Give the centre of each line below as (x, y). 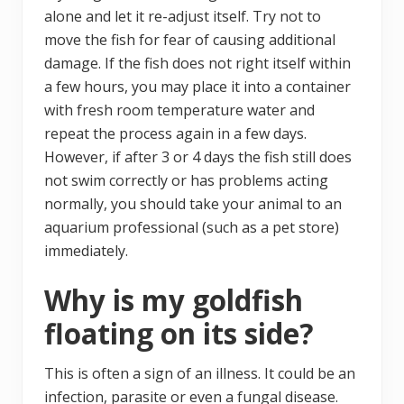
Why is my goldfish (174, 301)
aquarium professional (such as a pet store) (192, 228)
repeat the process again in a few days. (175, 134)
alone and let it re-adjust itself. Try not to (183, 17)
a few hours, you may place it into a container (197, 87)
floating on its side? (179, 334)
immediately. (86, 251)
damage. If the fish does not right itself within (197, 64)
